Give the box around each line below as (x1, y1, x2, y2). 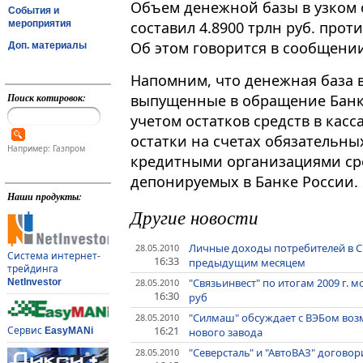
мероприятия (8, 17, 71, 29)
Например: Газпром (6, 143, 85, 155)
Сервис (6, 323, 45, 338)
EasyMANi (44, 325, 93, 337)
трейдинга (6, 262, 58, 276)
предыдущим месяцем (189, 255, 306, 271)
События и (8, 4, 59, 16)
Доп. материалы (8, 39, 87, 51)
